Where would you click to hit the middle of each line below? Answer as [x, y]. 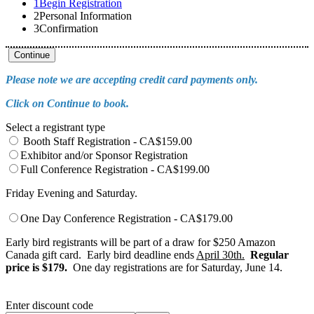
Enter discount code [49, 305]
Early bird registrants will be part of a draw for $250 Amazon [141, 242]
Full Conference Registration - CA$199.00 [115, 169]
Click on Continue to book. [67, 103]
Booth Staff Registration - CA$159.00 [106, 141]
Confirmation [69, 28]
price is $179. [36, 267]
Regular [269, 255]
